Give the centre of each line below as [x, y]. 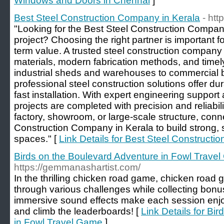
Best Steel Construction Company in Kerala [107, 18]
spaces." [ [36, 139]
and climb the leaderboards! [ [77, 211]
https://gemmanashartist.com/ [77, 167]
